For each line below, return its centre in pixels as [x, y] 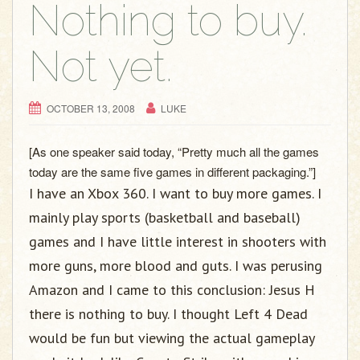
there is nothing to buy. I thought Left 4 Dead [168, 313]
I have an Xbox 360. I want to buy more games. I [175, 193]
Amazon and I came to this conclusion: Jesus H [172, 289]
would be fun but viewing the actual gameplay [172, 337]
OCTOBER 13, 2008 [91, 108]
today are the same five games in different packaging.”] [172, 171]
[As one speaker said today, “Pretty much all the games [174, 151]
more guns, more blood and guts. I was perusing [176, 265]
